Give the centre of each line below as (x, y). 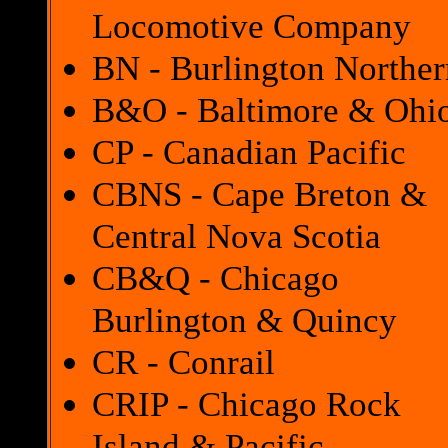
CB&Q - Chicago (215, 278)
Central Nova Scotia (236, 236)
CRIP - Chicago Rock (246, 404)
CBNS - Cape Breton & (259, 194)
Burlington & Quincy (244, 320)
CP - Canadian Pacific (249, 152)
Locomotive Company (251, 26)
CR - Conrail (183, 362)
